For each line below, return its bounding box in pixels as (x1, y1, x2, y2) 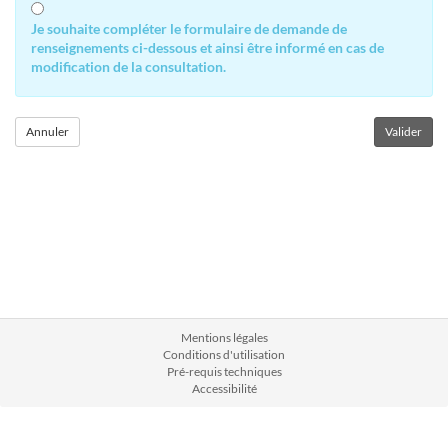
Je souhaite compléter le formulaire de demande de (31, 20, 347, 37)
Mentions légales (180, 330, 268, 345)
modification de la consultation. (31, 58, 226, 75)
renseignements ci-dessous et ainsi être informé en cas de (31, 39, 384, 56)
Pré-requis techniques (166, 364, 282, 379)
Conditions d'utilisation (163, 347, 285, 362)
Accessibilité (191, 381, 257, 396)
